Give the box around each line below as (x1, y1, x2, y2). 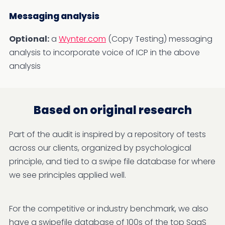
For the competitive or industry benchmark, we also (9, 202, 208, 214)
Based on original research (33, 102, 192, 118)
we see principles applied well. (9, 169, 126, 181)
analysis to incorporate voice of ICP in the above (9, 46, 200, 58)
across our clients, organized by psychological (9, 142, 191, 154)
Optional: (9, 33, 49, 45)
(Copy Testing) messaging (106, 33, 212, 45)
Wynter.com (59, 33, 106, 45)
